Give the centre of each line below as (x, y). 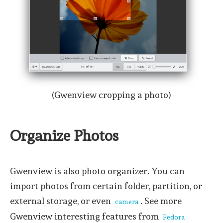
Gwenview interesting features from (85, 217)
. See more (161, 201)
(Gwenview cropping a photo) (111, 95)
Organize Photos (64, 136)
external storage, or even (61, 201)
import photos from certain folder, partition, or (106, 186)
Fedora (174, 217)
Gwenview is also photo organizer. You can (97, 171)
